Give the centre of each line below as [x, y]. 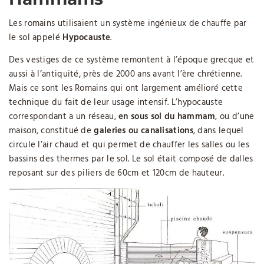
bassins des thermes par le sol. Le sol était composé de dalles [131, 159]
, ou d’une [235, 117]
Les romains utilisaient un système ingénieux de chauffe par [128, 24]
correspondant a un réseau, [64, 117]
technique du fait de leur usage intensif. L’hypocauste [116, 103]
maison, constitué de [52, 131]
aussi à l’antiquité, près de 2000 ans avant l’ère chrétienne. [126, 75]
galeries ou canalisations [143, 131]
